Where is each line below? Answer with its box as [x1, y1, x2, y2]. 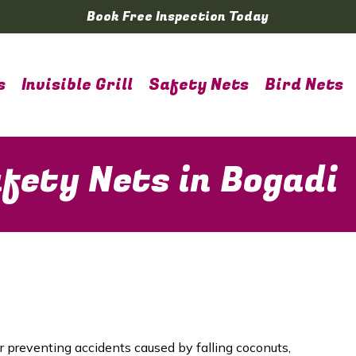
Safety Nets [149, 73, 249, 96]
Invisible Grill [21, 73, 133, 96]
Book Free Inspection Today [87, 7, 269, 26]
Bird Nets [265, 73, 343, 96]
